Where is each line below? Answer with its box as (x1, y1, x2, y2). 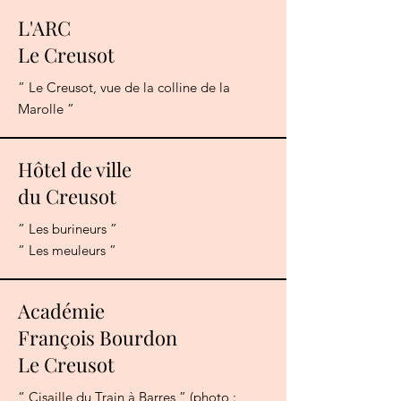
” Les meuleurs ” (18, 242, 116, 260)
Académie (18, 297, 105, 325)
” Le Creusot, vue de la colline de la (18, 79, 230, 97)
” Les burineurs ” (18, 220, 117, 238)
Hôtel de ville (18, 156, 132, 183)
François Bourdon (18, 324, 177, 352)
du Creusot (18, 183, 116, 210)
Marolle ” (18, 100, 74, 118)
